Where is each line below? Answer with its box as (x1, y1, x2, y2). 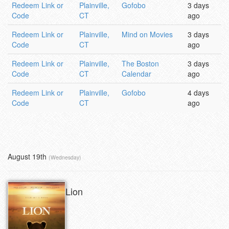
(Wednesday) (49, 153, 81, 162)
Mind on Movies (122, 29, 173, 40)
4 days (188, 87, 209, 98)
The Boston (122, 58, 159, 69)
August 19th (8, 151, 49, 162)
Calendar (122, 68, 151, 79)
